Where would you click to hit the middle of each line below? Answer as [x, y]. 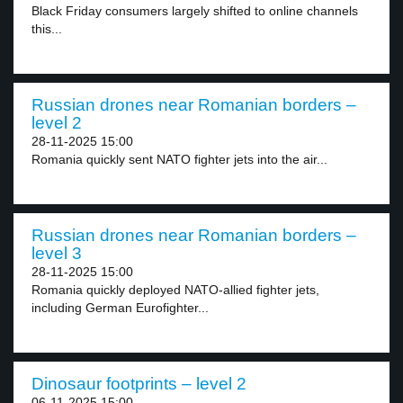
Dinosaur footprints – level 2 [139, 384]
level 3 [57, 253]
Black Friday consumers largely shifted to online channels [195, 11]
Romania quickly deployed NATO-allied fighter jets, [175, 290]
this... [47, 29]
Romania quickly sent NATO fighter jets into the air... [179, 159]
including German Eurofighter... [120, 308]
